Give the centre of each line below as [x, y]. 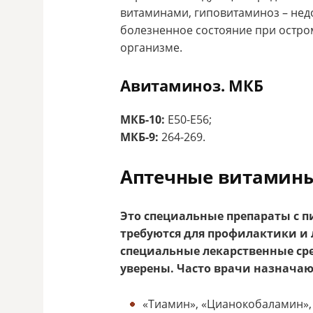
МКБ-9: [139, 137]
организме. [151, 48]
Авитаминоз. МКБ [192, 86]
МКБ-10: [143, 120]
